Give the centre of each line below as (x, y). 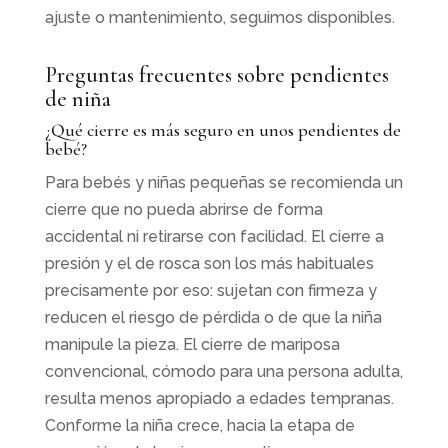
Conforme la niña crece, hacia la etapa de (199, 425)
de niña (77, 98)
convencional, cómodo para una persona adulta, (223, 371)
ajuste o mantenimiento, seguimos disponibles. (219, 17)
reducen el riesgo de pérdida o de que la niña (213, 317)
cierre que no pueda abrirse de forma (183, 209)
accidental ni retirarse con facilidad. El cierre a (214, 236)
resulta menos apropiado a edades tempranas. (219, 398)
